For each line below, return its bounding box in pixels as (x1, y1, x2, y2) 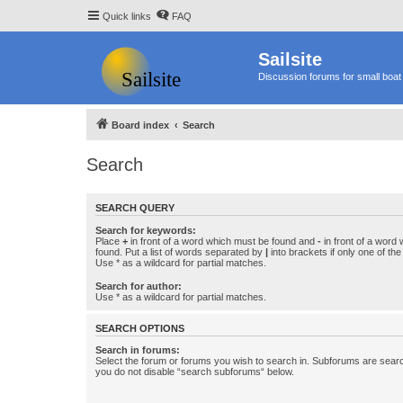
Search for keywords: (95, 224, 196, 236)
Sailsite (258, 49, 322, 69)
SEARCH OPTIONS (95, 322, 184, 334)
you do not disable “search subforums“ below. (95, 366, 294, 378)
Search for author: (95, 280, 182, 291)
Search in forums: (95, 345, 180, 356)
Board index (112, 120, 169, 130)
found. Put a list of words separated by (95, 246, 265, 257)
